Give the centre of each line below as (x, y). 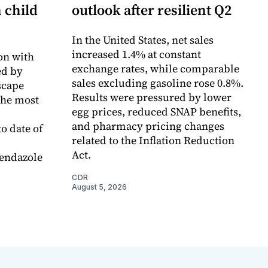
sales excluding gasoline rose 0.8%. (158, 83)
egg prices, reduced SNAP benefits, (156, 111)
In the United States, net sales (143, 39)
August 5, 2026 (99, 187)
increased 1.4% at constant (136, 54)
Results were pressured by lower (152, 97)
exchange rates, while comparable (156, 68)
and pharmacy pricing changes (148, 126)
